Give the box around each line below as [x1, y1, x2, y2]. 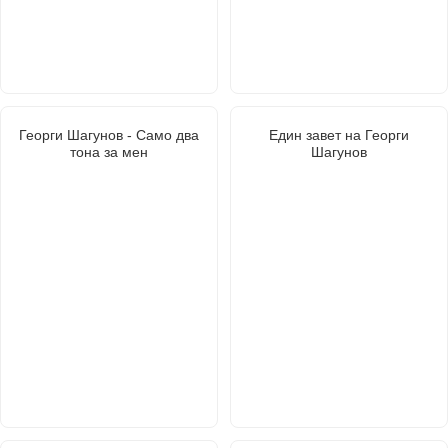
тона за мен [70, 143, 148, 160]
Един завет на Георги [269, 126, 409, 143]
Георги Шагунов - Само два [19, 126, 199, 143]
